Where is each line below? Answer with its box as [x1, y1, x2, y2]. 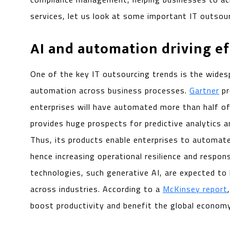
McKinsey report [163, 182, 228, 195]
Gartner [189, 84, 220, 97]
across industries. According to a [30, 182, 163, 195]
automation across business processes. [30, 84, 190, 97]
